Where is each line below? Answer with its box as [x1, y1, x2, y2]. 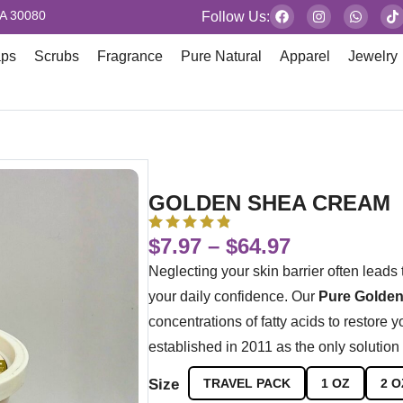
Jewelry [348, 49, 399, 64]
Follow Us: [201, 9, 270, 24]
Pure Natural [181, 49, 263, 64]
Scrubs [34, 49, 80, 64]
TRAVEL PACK [202, 376, 291, 391]
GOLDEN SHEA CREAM [148, 191, 390, 216]
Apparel [280, 49, 331, 64]
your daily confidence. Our [148, 288, 318, 304]
